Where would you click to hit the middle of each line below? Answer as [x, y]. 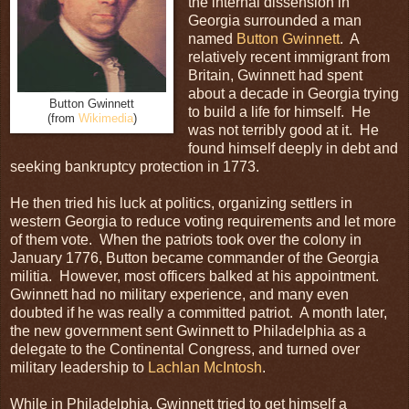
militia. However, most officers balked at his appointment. [196, 276]
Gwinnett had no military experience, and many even [179, 294]
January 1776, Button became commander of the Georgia [194, 257]
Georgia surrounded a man [274, 20]
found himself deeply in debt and [293, 148]
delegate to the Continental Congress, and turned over [185, 349]
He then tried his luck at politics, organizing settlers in [181, 203]
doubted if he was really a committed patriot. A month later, [199, 312]
